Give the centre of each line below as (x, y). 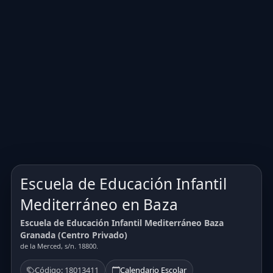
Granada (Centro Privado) (74, 235)
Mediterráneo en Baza (99, 204)
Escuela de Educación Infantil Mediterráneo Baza (122, 223)
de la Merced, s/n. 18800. (59, 246)
